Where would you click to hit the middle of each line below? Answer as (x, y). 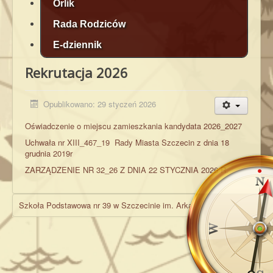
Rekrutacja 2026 (76, 72)
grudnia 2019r (49, 153)
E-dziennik (77, 44)
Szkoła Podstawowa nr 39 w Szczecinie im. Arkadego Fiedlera (129, 205)
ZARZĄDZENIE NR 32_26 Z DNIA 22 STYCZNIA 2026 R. (127, 169)
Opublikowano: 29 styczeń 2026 (100, 104)
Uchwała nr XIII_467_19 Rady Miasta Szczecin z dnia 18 (127, 142)
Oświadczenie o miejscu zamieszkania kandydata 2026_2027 (133, 126)
